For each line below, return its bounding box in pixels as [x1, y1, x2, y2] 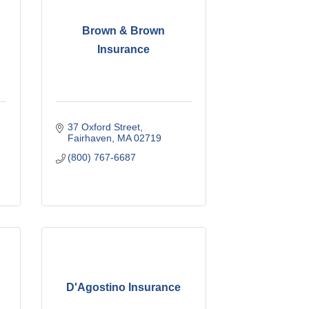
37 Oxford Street [68, 121, 141, 132]
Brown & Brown [82, 25, 166, 37]
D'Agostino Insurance [66, 281, 181, 293]
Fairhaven [68, 132, 112, 143]
